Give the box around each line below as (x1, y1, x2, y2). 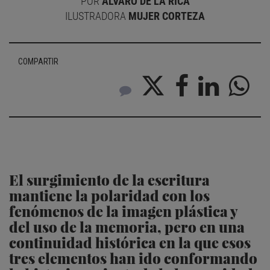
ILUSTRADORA (65, 10, 128, 22)
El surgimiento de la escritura (9, 170, 210, 189)
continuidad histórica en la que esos (9, 233, 251, 252)
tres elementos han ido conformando (9, 248, 257, 268)
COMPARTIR (18, 57, 58, 66)
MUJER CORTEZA (128, 10, 205, 22)
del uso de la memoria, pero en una (9, 217, 245, 236)
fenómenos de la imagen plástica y (9, 201, 237, 221)
